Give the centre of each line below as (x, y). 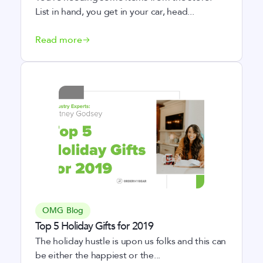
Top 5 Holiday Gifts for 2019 (94, 226)
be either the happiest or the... (98, 255)
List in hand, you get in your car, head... (115, 12)
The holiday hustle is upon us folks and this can (131, 241)
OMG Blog (63, 210)
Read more (59, 40)
